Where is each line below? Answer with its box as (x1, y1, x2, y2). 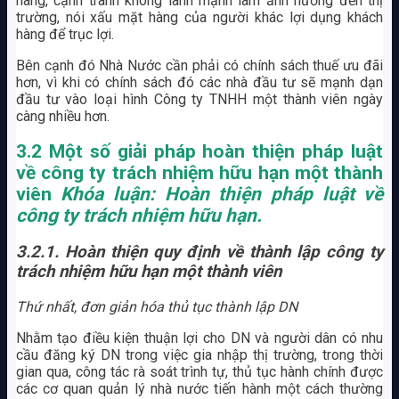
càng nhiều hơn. (15, 108, 110, 126)
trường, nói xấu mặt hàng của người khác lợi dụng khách (15, 9, 384, 27)
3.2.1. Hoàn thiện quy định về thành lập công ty (15, 242, 384, 263)
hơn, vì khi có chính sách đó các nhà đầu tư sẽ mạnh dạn (15, 74, 384, 92)
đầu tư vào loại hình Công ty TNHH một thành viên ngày (15, 91, 384, 109)
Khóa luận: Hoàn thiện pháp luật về (61, 183, 384, 205)
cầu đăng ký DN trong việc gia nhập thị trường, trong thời (15, 346, 384, 363)
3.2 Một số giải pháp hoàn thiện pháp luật (15, 140, 384, 162)
